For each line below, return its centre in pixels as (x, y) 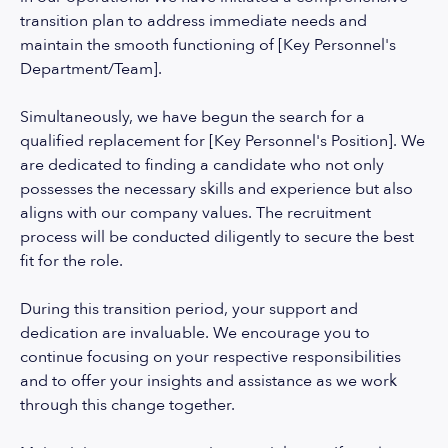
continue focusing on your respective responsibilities (210, 357)
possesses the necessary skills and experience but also (216, 189)
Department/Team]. (91, 69)
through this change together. (127, 405)
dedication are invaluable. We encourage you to (195, 333)
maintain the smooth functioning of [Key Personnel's (208, 45)
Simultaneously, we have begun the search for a (192, 117)
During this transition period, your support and (189, 309)
